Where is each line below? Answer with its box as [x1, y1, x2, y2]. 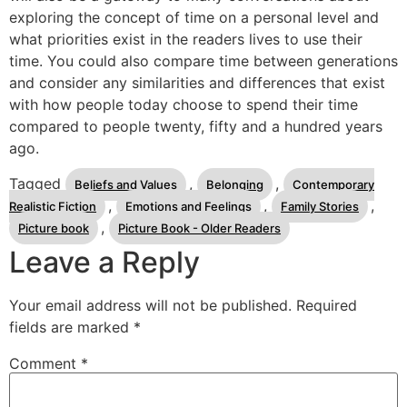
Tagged [9, 174, 65, 193]
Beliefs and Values [74, 176, 177, 192]
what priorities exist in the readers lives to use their [9, 30, 362, 49]
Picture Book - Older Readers [118, 220, 281, 235]
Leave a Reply [9, 243, 200, 280]
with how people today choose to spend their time [9, 95, 358, 114]
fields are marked [9, 317, 134, 336]
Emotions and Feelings [125, 198, 252, 213]
